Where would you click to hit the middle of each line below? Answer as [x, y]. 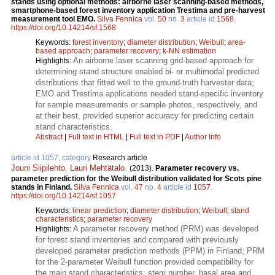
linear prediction [99, 211]
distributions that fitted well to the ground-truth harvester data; [145, 83]
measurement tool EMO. [54, 19]
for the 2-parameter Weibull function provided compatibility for [145, 262]
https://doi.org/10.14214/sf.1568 [64, 28]
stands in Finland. [42, 188]
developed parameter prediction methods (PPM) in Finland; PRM [150, 251]
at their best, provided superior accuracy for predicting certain [145, 116]
